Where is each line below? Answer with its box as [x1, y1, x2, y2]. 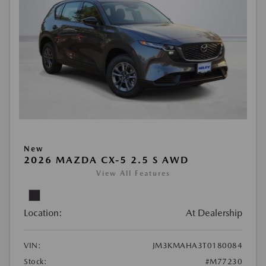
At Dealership [186, 207, 242, 218]
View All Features [96, 169, 170, 178]
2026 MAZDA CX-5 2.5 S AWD [24, 154, 189, 166]
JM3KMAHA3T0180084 [152, 241, 242, 250]
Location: [24, 207, 62, 218]
